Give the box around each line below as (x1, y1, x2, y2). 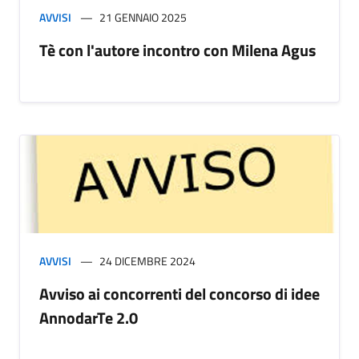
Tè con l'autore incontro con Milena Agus (39, 37, 316, 63)
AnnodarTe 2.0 (39, 305, 138, 330)
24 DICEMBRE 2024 (99, 252, 196, 269)
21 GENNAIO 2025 (99, 8, 187, 26)
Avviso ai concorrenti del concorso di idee (39, 280, 320, 306)
